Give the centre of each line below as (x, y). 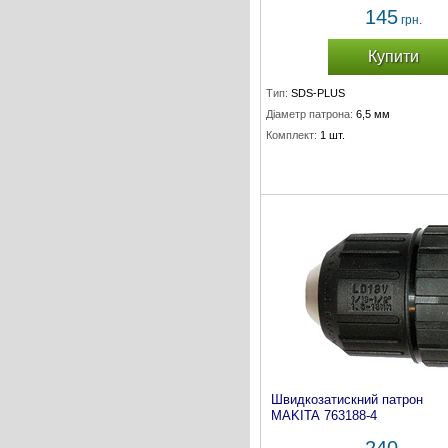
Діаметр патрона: (309, 114)
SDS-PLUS (318, 93)
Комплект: (291, 135)
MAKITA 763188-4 (324, 415)
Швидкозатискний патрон (347, 399)
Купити (393, 56)
